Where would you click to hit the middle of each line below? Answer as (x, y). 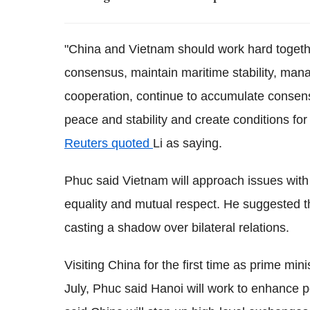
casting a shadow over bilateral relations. (177, 228)
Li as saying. (188, 143)
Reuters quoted (109, 143)
